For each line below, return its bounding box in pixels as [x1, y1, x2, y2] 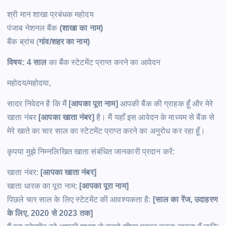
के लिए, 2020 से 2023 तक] [7, 209, 93, 218]
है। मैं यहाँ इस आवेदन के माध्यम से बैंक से [94, 112, 215, 122]
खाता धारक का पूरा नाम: [7, 182, 80, 191]
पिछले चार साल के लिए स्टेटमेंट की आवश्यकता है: [7, 195, 153, 204]
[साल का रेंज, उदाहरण [152, 195, 218, 204]
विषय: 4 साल [7, 58, 47, 67]
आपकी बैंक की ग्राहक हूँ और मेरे [118, 99, 213, 108]
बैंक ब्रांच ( [7, 37, 39, 46]
